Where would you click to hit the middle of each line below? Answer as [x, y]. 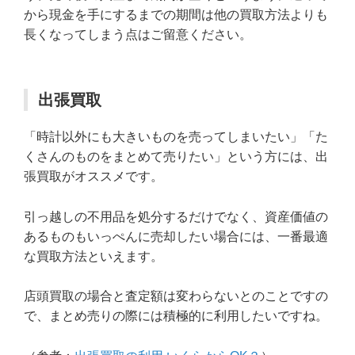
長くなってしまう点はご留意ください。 [138, 34]
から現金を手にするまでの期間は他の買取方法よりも [176, 14]
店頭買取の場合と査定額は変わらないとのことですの [176, 296]
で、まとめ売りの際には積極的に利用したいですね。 [176, 316]
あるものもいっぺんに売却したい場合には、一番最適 [176, 236]
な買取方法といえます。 [94, 256]
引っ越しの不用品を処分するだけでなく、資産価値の [176, 216]
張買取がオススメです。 [94, 176]
